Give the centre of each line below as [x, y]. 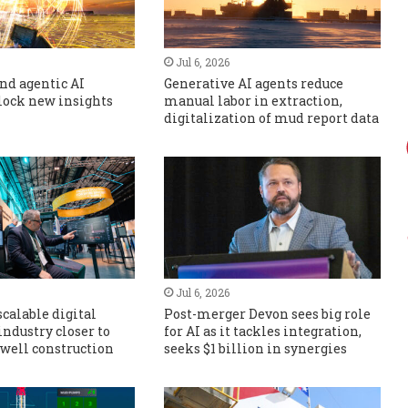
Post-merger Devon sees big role [268, 313]
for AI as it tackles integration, [263, 331]
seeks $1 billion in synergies [256, 348]
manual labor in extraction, [254, 100]
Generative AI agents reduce [254, 83]
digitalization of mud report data [272, 117]
